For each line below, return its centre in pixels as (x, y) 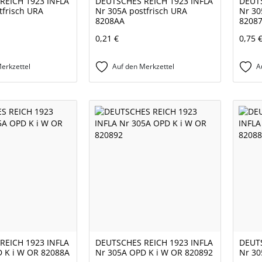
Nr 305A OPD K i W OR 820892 (154, 253)
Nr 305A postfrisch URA (141, 11)
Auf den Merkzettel (143, 67)
